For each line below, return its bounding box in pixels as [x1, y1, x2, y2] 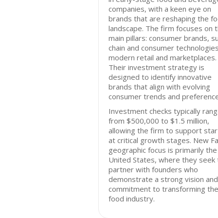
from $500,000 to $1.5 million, [109, 116, 209, 126]
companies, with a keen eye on [109, 4, 211, 14]
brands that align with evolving [109, 82, 210, 91]
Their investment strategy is [109, 62, 204, 72]
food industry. [109, 194, 155, 203]
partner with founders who [109, 164, 198, 174]
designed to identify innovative [109, 72, 212, 82]
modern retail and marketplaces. [109, 53, 217, 62]
